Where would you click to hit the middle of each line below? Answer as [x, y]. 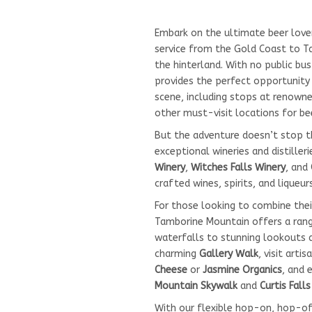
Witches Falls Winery [238, 167]
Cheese [171, 270]
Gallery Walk [229, 253]
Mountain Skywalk [197, 286]
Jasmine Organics [242, 270]
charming [177, 253]
